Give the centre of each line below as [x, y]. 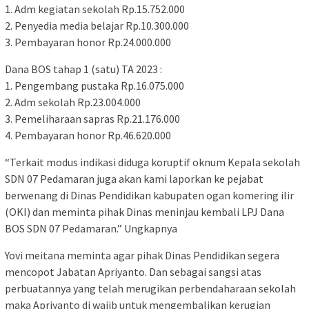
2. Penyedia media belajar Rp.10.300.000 [97, 26]
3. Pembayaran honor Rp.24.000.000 [88, 42]
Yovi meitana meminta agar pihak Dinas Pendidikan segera [142, 256]
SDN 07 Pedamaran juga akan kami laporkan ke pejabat [134, 179]
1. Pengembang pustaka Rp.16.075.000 [94, 86]
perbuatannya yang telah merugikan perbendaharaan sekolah [150, 289]
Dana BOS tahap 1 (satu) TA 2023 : [83, 69]
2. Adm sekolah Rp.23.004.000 [73, 102]
